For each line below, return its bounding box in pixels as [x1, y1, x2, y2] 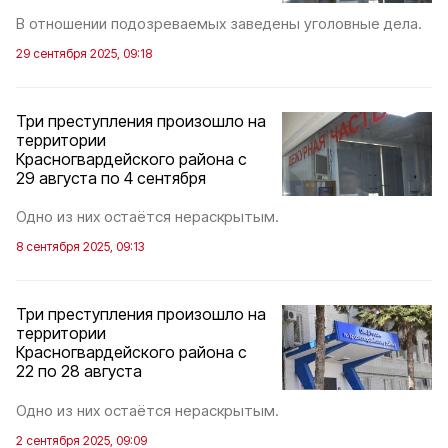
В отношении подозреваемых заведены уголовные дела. [16, 13, 422, 33]
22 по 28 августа [16, 361, 142, 382]
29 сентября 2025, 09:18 [16, 45, 152, 61]
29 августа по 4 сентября [16, 167, 206, 188]
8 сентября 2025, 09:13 [16, 239, 144, 255]
